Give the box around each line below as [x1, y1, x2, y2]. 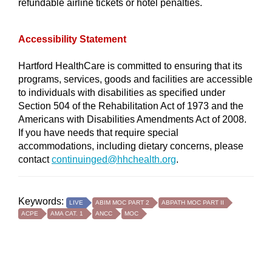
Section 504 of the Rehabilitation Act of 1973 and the [18, 101, 243, 111]
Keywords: [18, 196, 66, 206]
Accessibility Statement [18, 34, 126, 44]
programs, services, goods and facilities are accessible [18, 74, 253, 84]
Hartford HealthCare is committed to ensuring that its [18, 61, 242, 71]
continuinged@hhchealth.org [52, 154, 176, 165]
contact [18, 154, 52, 165]
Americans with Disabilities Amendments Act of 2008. [18, 114, 249, 124]
